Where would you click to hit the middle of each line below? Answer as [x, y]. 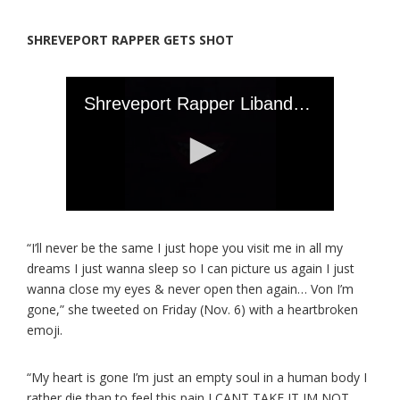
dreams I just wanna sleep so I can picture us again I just [191, 268]
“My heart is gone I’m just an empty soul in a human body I [197, 377]
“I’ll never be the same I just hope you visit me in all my [185, 248]
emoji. [45, 330]
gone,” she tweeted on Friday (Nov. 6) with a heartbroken [192, 309]
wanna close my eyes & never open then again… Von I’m [190, 289]
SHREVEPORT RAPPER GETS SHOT [130, 40]
